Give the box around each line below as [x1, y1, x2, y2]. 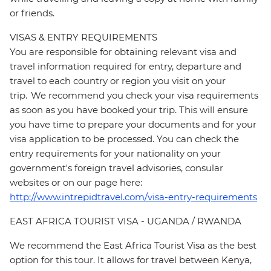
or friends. [10, 7, 54, 19]
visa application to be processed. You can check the [10, 133, 239, 145]
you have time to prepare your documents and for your [10, 119, 256, 131]
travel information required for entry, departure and [10, 60, 241, 73]
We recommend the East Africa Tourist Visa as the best [10, 240, 256, 252]
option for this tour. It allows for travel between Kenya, [10, 254, 252, 266]
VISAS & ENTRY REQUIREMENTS [10, 31, 157, 44]
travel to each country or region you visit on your [10, 75, 226, 87]
